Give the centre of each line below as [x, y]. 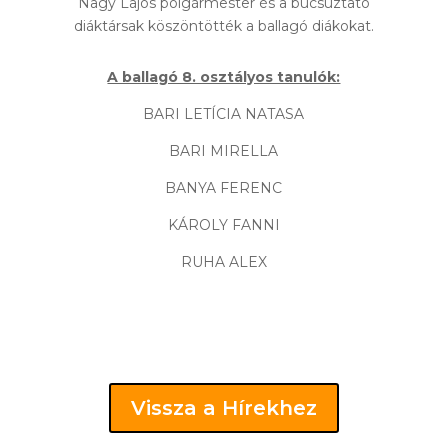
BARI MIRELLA [224, 150]
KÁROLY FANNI [223, 224]
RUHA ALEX [223, 261]
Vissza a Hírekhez [223, 407]
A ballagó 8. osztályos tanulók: [224, 76]
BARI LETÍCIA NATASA [224, 113]
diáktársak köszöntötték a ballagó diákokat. [223, 25]
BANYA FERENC [224, 187]
